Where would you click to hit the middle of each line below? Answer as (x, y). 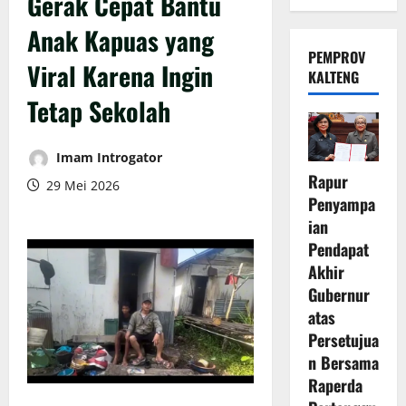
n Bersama (343, 363)
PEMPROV (336, 57)
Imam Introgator (107, 157)
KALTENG (333, 77)
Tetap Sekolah (99, 111)
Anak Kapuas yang (121, 40)
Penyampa (341, 204)
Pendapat (338, 250)
